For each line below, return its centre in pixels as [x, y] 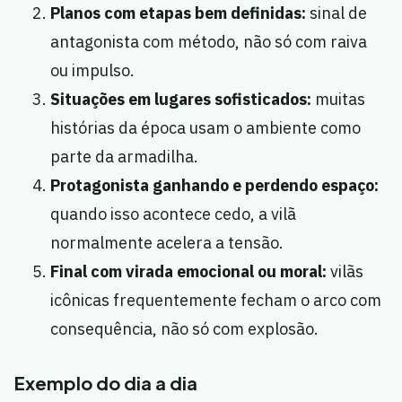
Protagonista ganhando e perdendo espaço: [214, 186]
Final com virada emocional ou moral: [188, 272]
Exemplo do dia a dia [106, 383]
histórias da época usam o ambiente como [205, 128]
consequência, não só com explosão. [184, 329]
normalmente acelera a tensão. [167, 243]
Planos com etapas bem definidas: [178, 13]
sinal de [336, 13]
